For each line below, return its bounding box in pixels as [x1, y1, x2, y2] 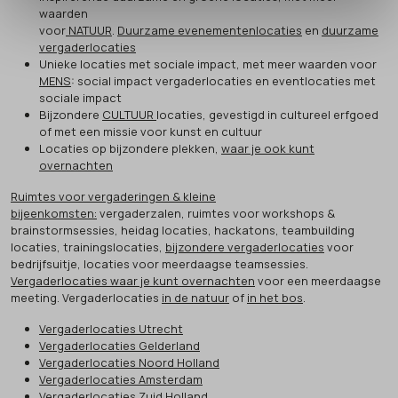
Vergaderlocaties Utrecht [39, 320, 183, 337]
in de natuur [162, 289, 229, 306]
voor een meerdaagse [255, 272, 381, 289]
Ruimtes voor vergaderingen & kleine [11, 187, 216, 204]
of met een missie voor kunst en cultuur [39, 123, 262, 139]
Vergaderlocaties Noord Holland [39, 354, 219, 370]
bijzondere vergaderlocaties [165, 238, 324, 255]
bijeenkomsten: [11, 204, 97, 221]
